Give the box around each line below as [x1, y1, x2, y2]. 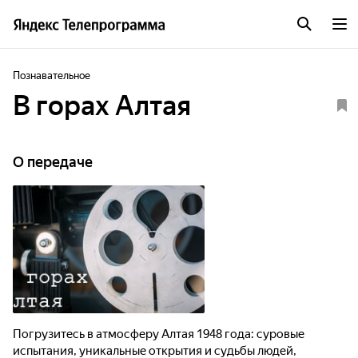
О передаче [13, 153, 93, 170]
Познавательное [13, 70, 90, 82]
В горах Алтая [13, 89, 191, 121]
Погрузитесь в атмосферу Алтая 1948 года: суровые [13, 327, 304, 341]
